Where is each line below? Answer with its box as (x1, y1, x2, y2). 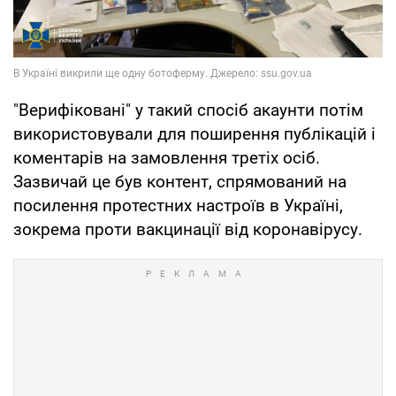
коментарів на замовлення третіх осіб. (13, 148, 320, 169)
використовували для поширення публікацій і (13, 124, 376, 145)
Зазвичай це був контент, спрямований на (13, 171, 346, 193)
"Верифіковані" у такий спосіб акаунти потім (13, 100, 363, 121)
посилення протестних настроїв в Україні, (13, 195, 343, 217)
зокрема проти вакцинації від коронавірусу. (13, 219, 362, 240)
